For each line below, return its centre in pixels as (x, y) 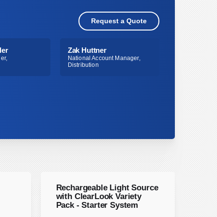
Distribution (83, 65)
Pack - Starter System (97, 205)
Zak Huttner (87, 50)
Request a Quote (119, 21)
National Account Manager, (104, 58)
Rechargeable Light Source (107, 187)
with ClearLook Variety (99, 196)
